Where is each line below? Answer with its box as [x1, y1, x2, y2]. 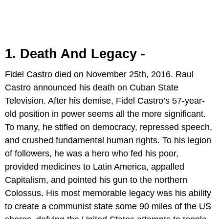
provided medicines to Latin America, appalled [5, 162, 184, 172]
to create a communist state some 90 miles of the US [5, 201, 211, 212]
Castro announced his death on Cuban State [5, 83, 178, 93]
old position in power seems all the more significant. [5, 109, 206, 119]
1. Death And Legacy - [5, 46, 145, 62]
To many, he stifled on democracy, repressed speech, [5, 122, 212, 132]
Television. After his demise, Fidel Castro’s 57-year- [5, 96, 205, 106]
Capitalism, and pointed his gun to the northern [5, 175, 187, 185]
